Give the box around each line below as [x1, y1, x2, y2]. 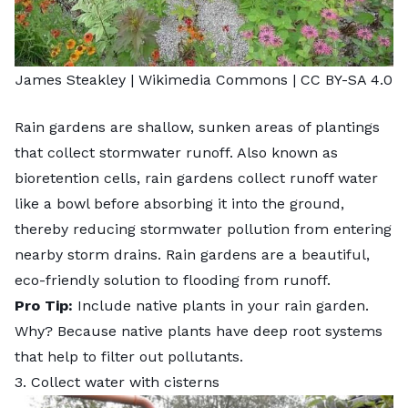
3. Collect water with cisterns [15, 372, 219, 391]
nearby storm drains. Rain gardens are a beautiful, [15, 245, 370, 263]
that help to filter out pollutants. [15, 347, 248, 365]
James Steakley [15, 70, 126, 88]
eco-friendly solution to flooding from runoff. [15, 270, 331, 289]
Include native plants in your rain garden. [73, 296, 369, 314]
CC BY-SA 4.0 [301, 70, 393, 88]
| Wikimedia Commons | [126, 70, 301, 88]
